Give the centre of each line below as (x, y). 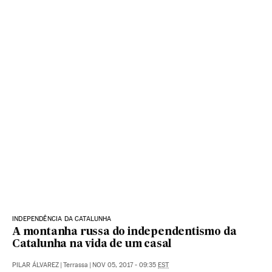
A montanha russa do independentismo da (124, 233)
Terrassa (76, 265)
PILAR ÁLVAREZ (36, 265)
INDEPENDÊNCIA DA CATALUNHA (62, 219)
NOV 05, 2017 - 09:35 (125, 265)
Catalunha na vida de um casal (92, 245)
